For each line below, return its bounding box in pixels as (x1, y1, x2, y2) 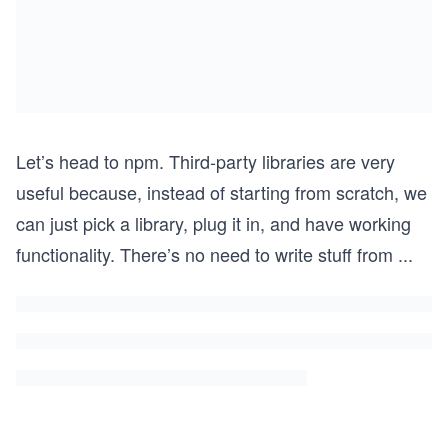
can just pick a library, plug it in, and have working (16, 210, 411, 237)
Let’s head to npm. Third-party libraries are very (16, 148, 395, 175)
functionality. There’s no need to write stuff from (16, 241, 393, 268)
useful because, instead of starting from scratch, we (16, 179, 427, 206)
